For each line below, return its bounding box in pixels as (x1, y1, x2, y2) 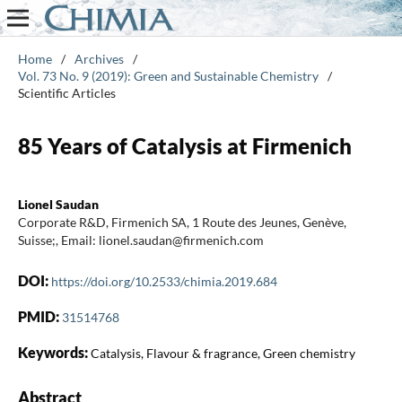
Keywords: (17, 343, 91, 361)
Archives (74, 50, 124, 66)
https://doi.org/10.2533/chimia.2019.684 (50, 273, 277, 289)
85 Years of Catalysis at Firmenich (17, 132, 352, 159)
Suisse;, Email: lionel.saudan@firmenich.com (17, 232, 264, 248)
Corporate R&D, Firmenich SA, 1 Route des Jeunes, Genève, (17, 214, 346, 230)
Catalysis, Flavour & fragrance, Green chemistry (90, 345, 355, 361)
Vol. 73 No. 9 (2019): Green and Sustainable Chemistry (17, 67, 319, 83)
